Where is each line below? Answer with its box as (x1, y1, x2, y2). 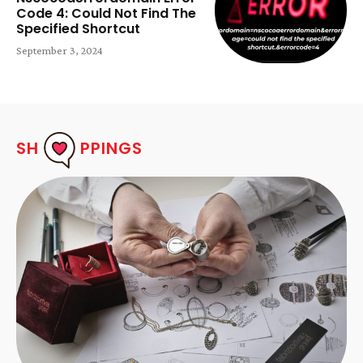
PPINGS (80, 136, 143, 160)
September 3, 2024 (16, 44, 103, 58)
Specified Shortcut (16, 19, 140, 39)
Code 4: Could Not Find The (16, 4, 196, 23)
